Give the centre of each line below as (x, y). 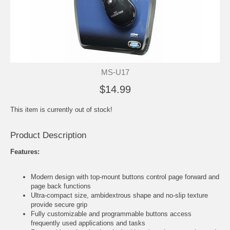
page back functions (61, 186)
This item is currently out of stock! (61, 109)
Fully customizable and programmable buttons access (111, 214)
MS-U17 (115, 72)
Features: (25, 151)
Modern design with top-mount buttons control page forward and (125, 177)
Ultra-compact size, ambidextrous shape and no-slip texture (119, 195)
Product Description (48, 135)
